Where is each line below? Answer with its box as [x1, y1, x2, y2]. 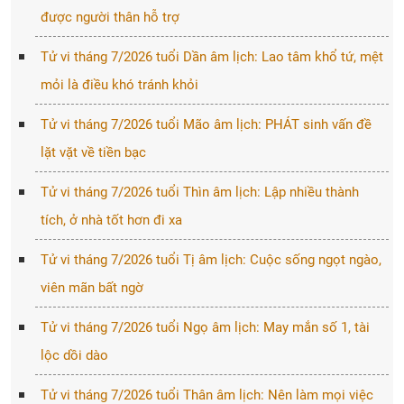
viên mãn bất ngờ [40, 280, 143, 296]
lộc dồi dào [40, 347, 108, 363]
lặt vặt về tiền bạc [40, 144, 146, 161]
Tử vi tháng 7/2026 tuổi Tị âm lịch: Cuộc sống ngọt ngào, [40, 252, 381, 268]
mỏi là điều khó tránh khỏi [40, 77, 198, 93]
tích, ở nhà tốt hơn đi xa [40, 212, 182, 228]
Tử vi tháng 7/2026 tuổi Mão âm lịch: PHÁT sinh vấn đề [40, 116, 372, 133]
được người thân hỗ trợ [40, 9, 179, 25]
